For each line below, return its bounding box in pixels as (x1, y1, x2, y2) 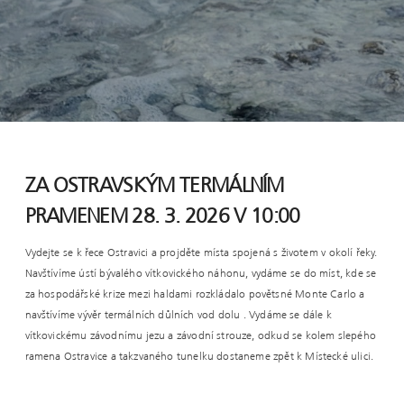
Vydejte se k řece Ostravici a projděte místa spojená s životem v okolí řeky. (24, 248, 378, 260)
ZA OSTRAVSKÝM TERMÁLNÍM (24, 177, 284, 197)
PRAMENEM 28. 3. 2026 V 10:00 (24, 207, 300, 227)
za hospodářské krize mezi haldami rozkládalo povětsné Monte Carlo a (24, 289, 365, 301)
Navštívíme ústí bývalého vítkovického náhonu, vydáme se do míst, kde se (24, 269, 377, 280)
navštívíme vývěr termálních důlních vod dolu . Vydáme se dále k (24, 310, 332, 322)
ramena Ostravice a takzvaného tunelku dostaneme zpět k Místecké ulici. (24, 352, 374, 363)
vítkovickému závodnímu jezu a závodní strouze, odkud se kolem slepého (24, 331, 376, 343)
